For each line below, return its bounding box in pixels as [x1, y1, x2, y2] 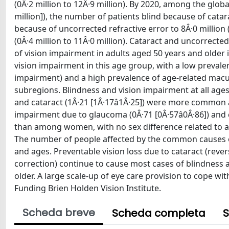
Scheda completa [112, 206, 205, 220]
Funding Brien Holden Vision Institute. [14, 182, 161, 194]
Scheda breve [22, 205, 95, 220]
